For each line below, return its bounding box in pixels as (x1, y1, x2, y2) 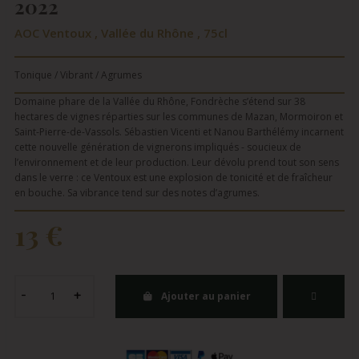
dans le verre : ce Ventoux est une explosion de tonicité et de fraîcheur (14, 170, 333, 184)
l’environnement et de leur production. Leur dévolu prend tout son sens (14, 155, 339, 169)
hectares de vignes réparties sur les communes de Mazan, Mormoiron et (14, 109, 343, 123)
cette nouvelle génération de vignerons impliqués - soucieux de (14, 139, 301, 154)
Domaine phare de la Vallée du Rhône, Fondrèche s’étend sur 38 (14, 94, 305, 108)
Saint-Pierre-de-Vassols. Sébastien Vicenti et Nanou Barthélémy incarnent (14, 124, 344, 139)
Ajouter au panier (161, 288, 252, 303)
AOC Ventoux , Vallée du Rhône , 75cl (14, 24, 228, 41)
